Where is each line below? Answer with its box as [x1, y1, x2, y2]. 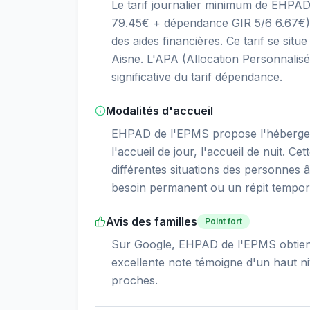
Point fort [205, 216, 242, 226]
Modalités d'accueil [106, 104, 213, 118]
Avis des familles [106, 215, 197, 228]
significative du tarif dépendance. [111, 70, 282, 84]
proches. [111, 273, 158, 287]
